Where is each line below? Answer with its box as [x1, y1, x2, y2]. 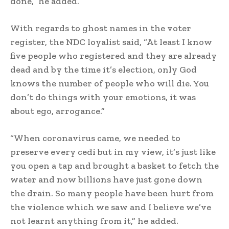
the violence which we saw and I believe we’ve [10, 201, 211, 213]
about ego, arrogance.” [10, 105, 105, 117]
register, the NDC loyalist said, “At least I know [10, 36, 212, 48]
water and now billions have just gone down [10, 174, 202, 186]
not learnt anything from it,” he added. [10, 215, 178, 227]
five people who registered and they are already [10, 50, 217, 62]
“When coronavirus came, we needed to [10, 132, 180, 144]
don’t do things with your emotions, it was [10, 91, 196, 103]
